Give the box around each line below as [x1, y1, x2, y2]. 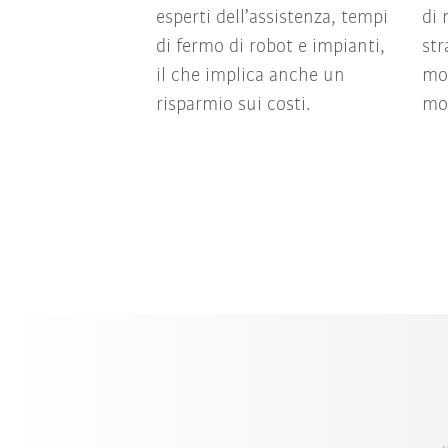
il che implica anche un [155, 65, 345, 86]
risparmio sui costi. [155, 94, 311, 115]
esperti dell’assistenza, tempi [155, 7, 388, 28]
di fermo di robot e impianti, [155, 36, 385, 57]
